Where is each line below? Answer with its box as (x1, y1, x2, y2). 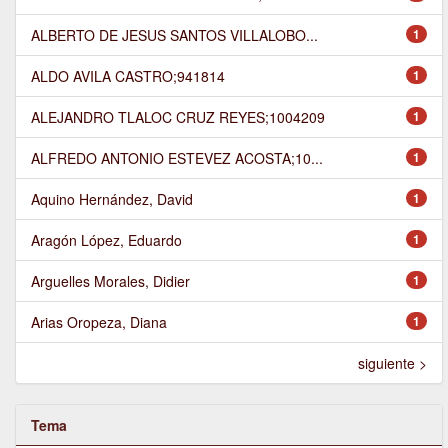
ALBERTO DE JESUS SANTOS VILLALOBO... (31, 25, 318, 46)
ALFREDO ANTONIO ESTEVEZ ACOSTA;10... (31, 148, 323, 169)
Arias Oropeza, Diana (31, 312, 167, 333)
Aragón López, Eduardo (31, 230, 182, 251)
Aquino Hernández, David (31, 189, 193, 210)
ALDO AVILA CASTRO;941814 (31, 66, 225, 87)
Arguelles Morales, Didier (31, 271, 190, 292)
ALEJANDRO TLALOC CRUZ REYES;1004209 (31, 107, 325, 128)
